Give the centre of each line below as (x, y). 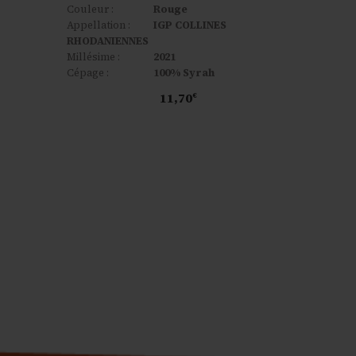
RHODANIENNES (108, 41)
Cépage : (88, 72)
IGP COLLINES (189, 25)
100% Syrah (183, 72)
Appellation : (99, 25)
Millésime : (93, 56)
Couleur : (90, 9)
